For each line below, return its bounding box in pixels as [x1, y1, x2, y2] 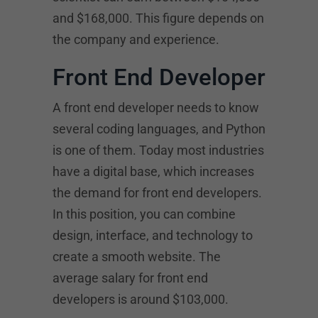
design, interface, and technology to [53, 228, 253, 243]
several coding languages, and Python [53, 121, 265, 136]
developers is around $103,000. [53, 292, 229, 307]
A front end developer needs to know [53, 100, 259, 115]
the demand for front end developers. [53, 185, 262, 200]
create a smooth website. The [53, 249, 221, 264]
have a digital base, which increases [53, 164, 254, 179]
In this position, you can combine [53, 207, 236, 221]
